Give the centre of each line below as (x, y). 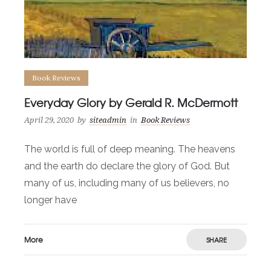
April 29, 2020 (49, 120)
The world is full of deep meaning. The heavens (130, 149)
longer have (51, 200)
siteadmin (108, 120)
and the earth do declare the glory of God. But (127, 166)
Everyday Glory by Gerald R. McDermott (131, 103)
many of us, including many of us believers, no (127, 183)
